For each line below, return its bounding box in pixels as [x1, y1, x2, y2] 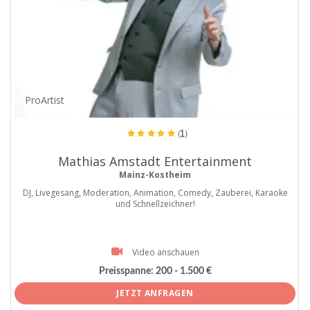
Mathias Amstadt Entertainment [58, 153, 252, 170]
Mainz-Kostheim [119, 169, 191, 181]
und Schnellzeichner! [115, 198, 195, 210]
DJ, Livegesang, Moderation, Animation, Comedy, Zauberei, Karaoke [22, 187, 288, 199]
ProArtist [25, 93, 65, 107]
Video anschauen [131, 246, 199, 259]
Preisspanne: [98, 266, 154, 277]
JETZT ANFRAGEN [116, 287, 194, 300]
